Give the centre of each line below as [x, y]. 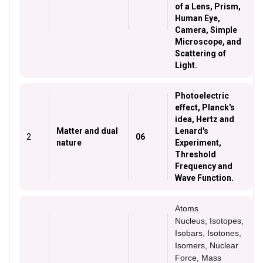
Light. [186, 65]
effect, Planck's [205, 107]
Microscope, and [208, 42]
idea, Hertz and [205, 119]
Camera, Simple [206, 30]
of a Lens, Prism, [208, 6]
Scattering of [200, 53]
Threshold [195, 154]
